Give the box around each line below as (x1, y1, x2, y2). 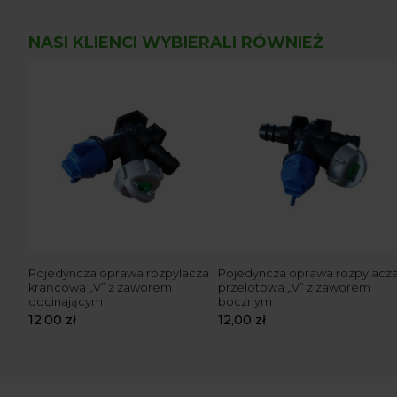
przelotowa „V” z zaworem (218, 279, 370, 294)
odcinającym (28, 293, 103, 308)
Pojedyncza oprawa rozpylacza (28, 265, 209, 280)
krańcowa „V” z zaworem (28, 279, 172, 294)
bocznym (218, 293, 272, 308)
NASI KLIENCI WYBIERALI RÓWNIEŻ (28, 33, 323, 52)
